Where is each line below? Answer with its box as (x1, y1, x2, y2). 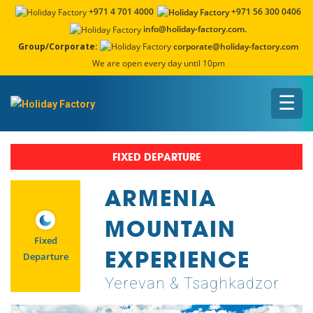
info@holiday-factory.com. (143, 22, 247, 35)
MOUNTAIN (105, 214, 236, 244)
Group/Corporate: (18, 40, 98, 52)
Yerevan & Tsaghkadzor (105, 275, 279, 293)
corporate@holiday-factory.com (173, 40, 298, 52)
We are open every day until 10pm (92, 57, 225, 70)
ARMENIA (105, 183, 217, 213)
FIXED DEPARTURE (112, 150, 201, 164)
